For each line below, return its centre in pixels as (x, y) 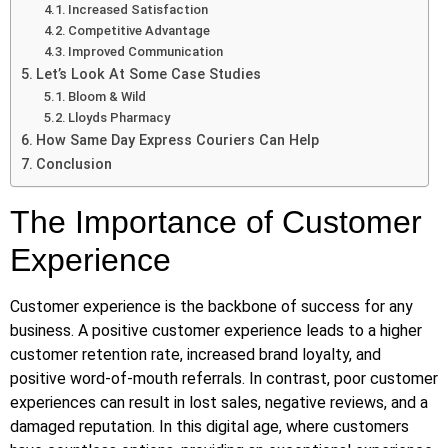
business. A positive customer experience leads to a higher (216, 331)
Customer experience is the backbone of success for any (211, 307)
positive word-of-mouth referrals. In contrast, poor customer (224, 379)
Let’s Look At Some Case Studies (148, 75)
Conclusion (73, 165)
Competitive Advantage (139, 31)
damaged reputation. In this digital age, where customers (209, 427)
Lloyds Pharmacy (119, 118)
